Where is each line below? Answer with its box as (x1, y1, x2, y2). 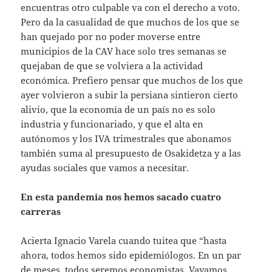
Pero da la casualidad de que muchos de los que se (21, 16, 240, 29)
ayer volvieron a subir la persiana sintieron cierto (21, 89, 239, 101)
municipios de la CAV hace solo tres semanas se (21, 45, 227, 58)
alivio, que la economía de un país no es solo (21, 103, 216, 116)
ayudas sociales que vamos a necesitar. (21, 161, 189, 174)
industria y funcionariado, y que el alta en (21, 118, 204, 131)
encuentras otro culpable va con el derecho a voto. (21, 1, 240, 14)
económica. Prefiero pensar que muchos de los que (21, 74, 243, 87)
